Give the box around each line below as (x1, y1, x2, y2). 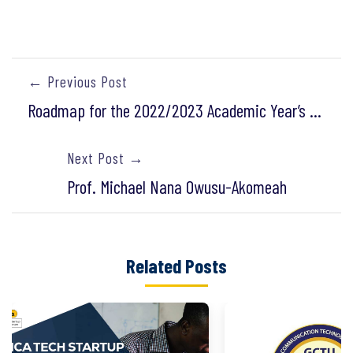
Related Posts (126, 254, 227, 278)
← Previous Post (28, 72, 128, 91)
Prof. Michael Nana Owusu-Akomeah (66, 176, 287, 199)
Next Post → (66, 149, 144, 168)
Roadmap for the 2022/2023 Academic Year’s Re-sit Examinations (310, 99, 321, 122)
